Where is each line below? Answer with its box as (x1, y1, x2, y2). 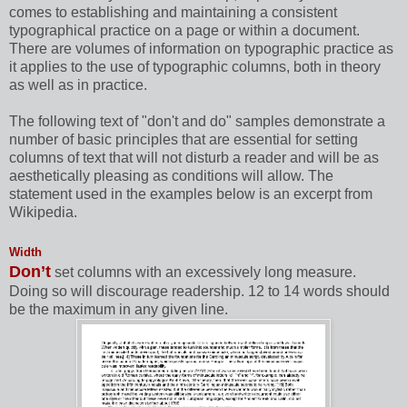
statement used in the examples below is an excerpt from (9, 186, 372, 203)
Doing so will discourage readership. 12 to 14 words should (9, 283, 390, 300)
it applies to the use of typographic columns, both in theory (9, 59, 381, 75)
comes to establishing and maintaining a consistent (9, 5, 337, 21)
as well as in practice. (9, 77, 147, 94)
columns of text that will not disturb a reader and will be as (9, 150, 379, 166)
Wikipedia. (9, 204, 81, 221)
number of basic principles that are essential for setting (9, 132, 358, 148)
